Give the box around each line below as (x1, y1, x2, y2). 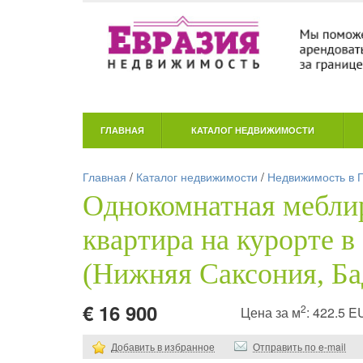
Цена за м (241, 302, 301, 322)
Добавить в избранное (111, 339, 215, 353)
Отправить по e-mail (253, 339, 346, 353)
